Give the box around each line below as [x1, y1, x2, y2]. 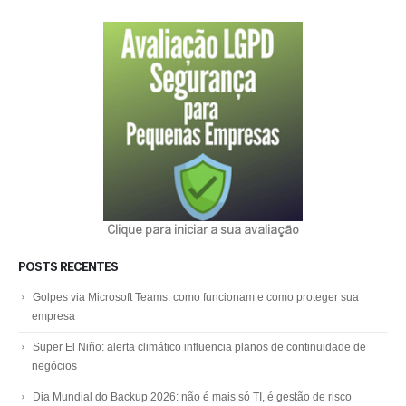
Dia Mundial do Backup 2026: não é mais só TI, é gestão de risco [33, 390, 352, 403]
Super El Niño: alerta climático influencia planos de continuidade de [33, 340, 366, 353]
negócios [32, 359, 77, 372]
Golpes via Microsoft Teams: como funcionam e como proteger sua [33, 290, 359, 304]
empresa [32, 309, 75, 323]
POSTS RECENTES [18, 261, 118, 274]
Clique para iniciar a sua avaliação [107, 225, 299, 237]
